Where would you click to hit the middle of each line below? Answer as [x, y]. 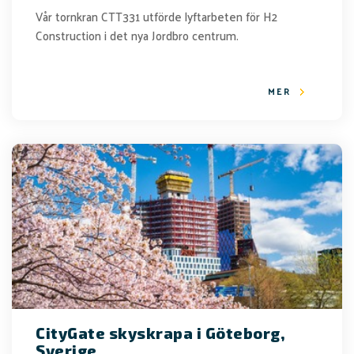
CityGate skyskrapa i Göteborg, [160, 333]
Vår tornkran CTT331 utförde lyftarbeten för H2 [156, 16]
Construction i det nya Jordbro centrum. [137, 35]
